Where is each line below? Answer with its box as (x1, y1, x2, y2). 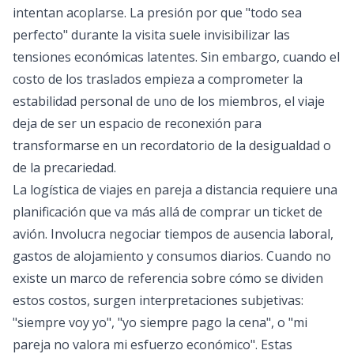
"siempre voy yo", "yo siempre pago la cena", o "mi (13, 314, 307, 331)
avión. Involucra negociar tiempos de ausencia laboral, (13, 225, 333, 243)
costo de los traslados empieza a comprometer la (13, 70, 303, 88)
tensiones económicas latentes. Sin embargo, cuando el (13, 48, 340, 66)
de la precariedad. (13, 159, 116, 176)
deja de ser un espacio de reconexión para (13, 115, 262, 132)
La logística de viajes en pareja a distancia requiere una (13, 181, 337, 198)
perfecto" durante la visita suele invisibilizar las (13, 26, 290, 43)
